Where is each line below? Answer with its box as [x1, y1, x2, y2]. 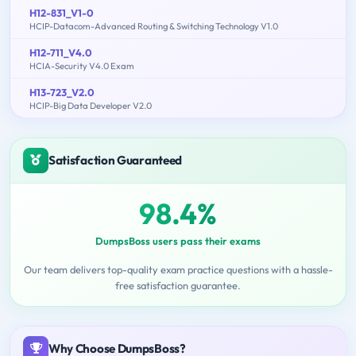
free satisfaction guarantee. [115, 278, 241, 292]
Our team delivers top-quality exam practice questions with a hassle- [23, 262, 333, 276]
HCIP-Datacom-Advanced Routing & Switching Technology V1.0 [29, 20, 278, 32]
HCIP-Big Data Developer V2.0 [29, 99, 152, 111]
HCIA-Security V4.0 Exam [29, 60, 134, 72]
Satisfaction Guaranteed [48, 152, 183, 168]
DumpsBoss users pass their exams [95, 234, 261, 247]
